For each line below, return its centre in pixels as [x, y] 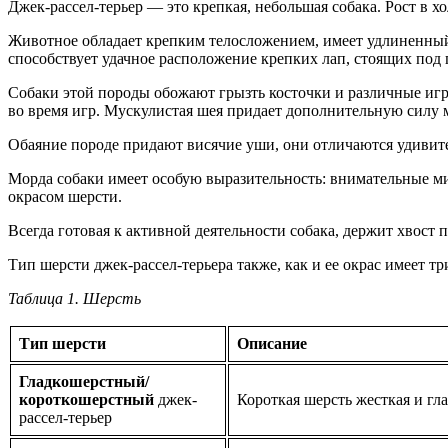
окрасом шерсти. [65, 197]
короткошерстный [86, 400]
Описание [272, 344]
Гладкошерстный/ [84, 382]
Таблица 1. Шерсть [74, 299]
